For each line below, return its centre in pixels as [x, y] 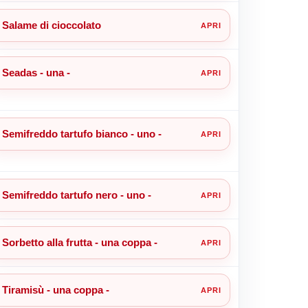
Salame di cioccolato [51, 25]
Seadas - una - [36, 72]
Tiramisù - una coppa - [55, 289]
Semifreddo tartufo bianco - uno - [81, 133]
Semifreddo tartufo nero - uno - [76, 195]
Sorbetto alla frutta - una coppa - [79, 242]
